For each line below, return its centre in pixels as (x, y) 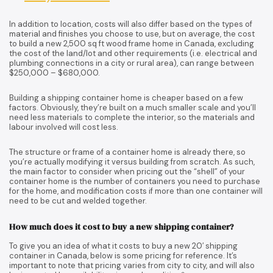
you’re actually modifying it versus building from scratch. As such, (132, 161)
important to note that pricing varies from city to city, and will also (132, 265)
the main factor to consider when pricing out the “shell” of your (127, 171)
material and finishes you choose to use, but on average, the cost (132, 34)
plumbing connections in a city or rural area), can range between (132, 63)
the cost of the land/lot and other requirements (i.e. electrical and (133, 53)
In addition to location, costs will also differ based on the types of (131, 24)
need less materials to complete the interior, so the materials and (132, 117)
